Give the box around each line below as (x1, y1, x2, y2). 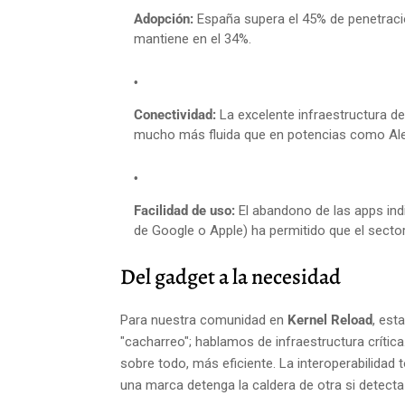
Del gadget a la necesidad (120, 262, 341, 291)
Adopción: (134, 11, 193, 27)
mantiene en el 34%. (134, 31, 251, 47)
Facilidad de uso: (134, 202, 235, 219)
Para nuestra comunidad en (120, 312, 287, 328)
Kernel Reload (287, 312, 372, 328)
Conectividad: (134, 107, 216, 123)
